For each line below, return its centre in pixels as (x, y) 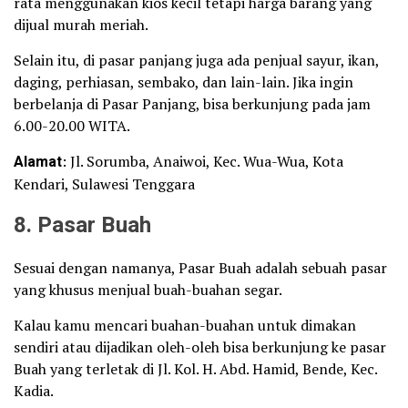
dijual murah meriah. (81, 24)
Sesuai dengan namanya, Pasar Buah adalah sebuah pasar (200, 267)
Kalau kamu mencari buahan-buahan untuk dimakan (185, 325)
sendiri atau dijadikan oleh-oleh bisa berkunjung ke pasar (200, 347)
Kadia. (34, 390)
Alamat (38, 162)
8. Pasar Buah (82, 225)
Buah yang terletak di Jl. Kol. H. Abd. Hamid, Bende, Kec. (195, 368)
